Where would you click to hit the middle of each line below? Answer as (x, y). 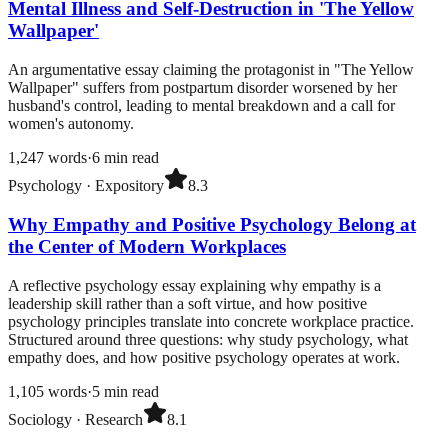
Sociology (40, 419)
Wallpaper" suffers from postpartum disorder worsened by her (202, 88)
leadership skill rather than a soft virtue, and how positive (187, 303)
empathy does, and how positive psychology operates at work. (204, 357)
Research (114, 419)
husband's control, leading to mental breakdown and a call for (201, 106)
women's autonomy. (71, 124)
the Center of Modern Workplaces (147, 246)
